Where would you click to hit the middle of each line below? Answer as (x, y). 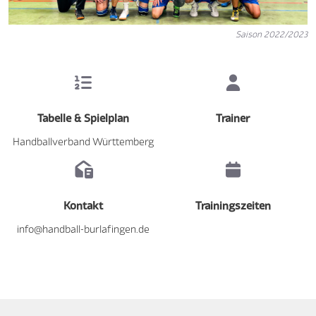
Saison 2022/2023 (272, 34)
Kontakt (83, 205)
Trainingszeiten (233, 205)
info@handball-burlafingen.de (83, 229)
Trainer (233, 117)
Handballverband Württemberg (83, 141)
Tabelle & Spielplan (83, 117)
